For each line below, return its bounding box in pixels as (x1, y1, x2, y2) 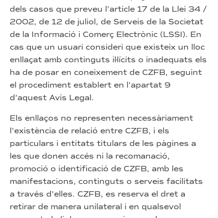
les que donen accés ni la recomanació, (10, 151, 170, 161)
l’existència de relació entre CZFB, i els (10, 126, 169, 135)
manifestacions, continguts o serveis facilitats (10, 177, 203, 186)
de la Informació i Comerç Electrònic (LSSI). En (10, 30, 201, 39)
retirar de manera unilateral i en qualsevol (10, 202, 181, 211)
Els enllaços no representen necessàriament (10, 113, 193, 123)
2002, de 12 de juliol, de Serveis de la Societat (10, 17, 203, 26)
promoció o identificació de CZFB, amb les (10, 164, 183, 173)
